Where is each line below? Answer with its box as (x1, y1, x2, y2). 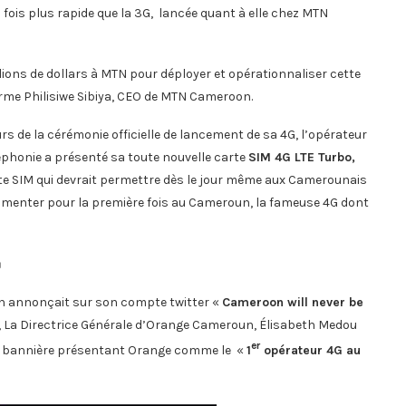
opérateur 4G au (260, 342, 361, 358)
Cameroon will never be (222, 295, 363, 310)
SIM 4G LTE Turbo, (248, 150, 355, 165)
